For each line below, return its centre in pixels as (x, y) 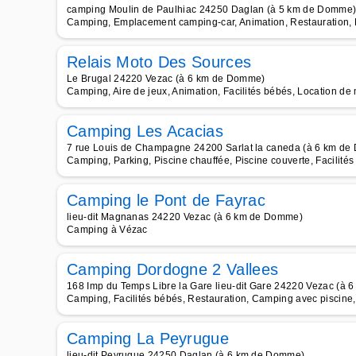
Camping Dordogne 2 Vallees (173, 269)
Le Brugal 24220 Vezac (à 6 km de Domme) (166, 79)
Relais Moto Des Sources (159, 62)
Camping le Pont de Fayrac (166, 200)
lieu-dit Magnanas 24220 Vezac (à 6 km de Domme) (185, 217)
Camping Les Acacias (145, 131)
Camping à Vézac (107, 230)
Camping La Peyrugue (148, 339)
